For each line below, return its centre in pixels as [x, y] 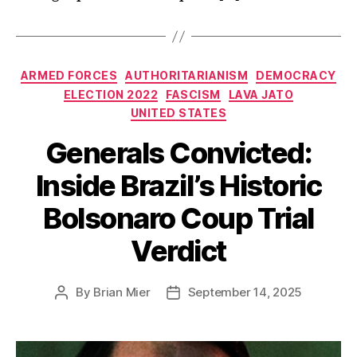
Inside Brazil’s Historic [178, 185]
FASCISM [193, 94]
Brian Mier [122, 292]
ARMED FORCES [69, 76]
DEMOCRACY [296, 76]
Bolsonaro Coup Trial [178, 218]
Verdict [178, 251]
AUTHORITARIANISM [187, 76]
